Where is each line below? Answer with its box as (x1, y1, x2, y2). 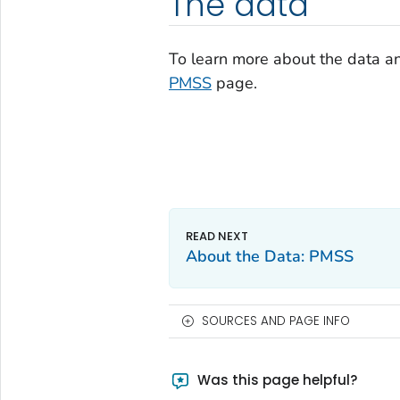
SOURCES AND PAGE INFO (201, 312, 350, 329)
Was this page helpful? (194, 370, 358, 389)
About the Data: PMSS (185, 245, 354, 267)
